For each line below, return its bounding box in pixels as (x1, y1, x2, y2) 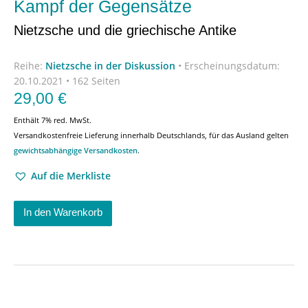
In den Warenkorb (23, 206, 102, 218)
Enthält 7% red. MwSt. (14, 115, 91, 125)
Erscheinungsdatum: (184, 59, 280, 72)
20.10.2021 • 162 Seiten (14, 74, 120, 87)
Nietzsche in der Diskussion (45, 59, 175, 72)
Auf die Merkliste (31, 169, 111, 182)
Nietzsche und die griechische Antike (14, 22, 236, 38)
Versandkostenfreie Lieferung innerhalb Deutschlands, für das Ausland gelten (14, 130, 289, 140)
